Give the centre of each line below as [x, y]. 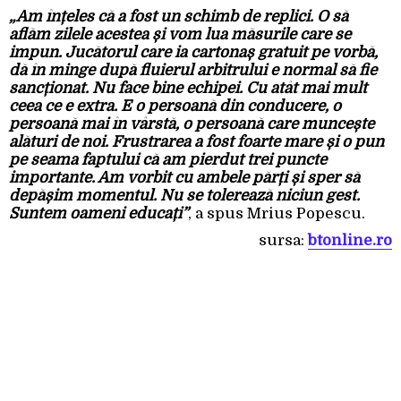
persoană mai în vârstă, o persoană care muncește [192, 124]
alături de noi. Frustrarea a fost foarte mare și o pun [196, 142]
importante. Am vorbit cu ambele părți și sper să [184, 178]
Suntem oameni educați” [98, 214]
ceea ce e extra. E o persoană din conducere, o [175, 107]
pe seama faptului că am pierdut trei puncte [168, 160]
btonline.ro [350, 241]
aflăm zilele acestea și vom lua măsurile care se [180, 35]
